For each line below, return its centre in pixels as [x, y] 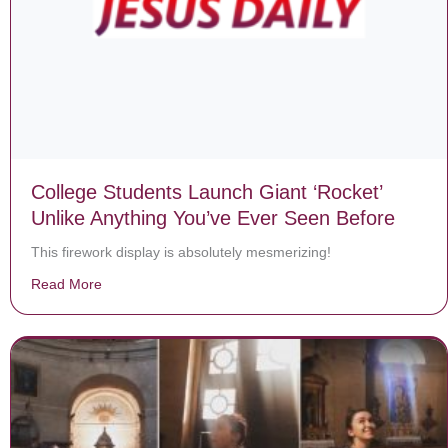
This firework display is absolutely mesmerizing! [181, 251]
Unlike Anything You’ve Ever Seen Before [213, 217]
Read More [66, 283]
